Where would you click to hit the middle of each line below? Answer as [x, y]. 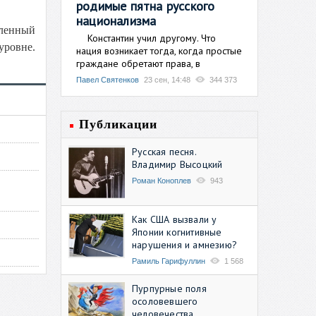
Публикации [118, 124]
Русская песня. [164, 151]
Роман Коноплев [162, 180]
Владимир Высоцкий [177, 164]
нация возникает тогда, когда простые [159, 50]
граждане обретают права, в [138, 63]
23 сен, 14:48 [167, 79]
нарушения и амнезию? [184, 244]
